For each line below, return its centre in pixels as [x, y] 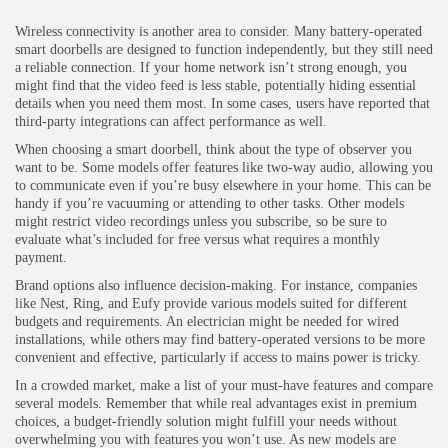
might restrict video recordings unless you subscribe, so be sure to [201, 221]
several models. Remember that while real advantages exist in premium [216, 403]
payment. [41, 257]
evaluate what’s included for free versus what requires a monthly [197, 239]
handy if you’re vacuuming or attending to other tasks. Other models [209, 203]
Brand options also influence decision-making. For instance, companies [216, 285]
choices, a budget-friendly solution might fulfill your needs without [206, 421]
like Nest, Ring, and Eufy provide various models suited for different [211, 303]
